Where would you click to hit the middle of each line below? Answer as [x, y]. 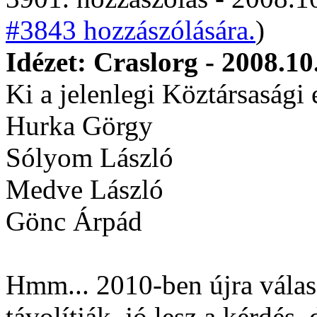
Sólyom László [90, 157]
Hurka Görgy [79, 126]
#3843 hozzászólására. [131, 30]
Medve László [85, 189]
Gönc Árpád [74, 221]
